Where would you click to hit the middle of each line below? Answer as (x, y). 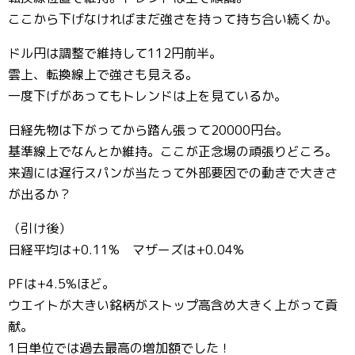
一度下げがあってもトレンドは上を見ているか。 (147, 96)
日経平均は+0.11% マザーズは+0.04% (126, 250)
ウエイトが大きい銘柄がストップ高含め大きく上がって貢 (173, 305)
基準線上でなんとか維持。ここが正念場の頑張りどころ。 (173, 151)
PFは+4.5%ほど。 (61, 284)
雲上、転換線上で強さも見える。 (103, 74)
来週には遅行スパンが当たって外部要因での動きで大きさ (173, 173)
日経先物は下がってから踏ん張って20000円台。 (148, 130)
